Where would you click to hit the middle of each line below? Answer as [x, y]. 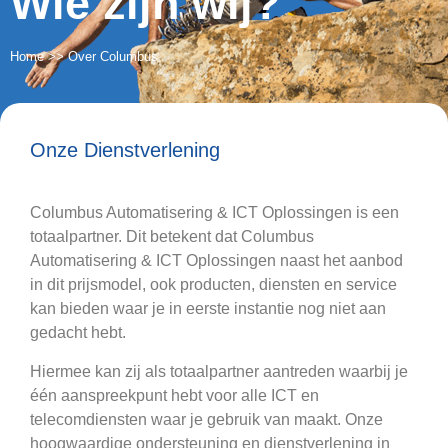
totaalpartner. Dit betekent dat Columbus [172, 237]
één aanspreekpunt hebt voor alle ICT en [174, 395]
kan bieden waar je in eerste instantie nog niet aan [208, 309]
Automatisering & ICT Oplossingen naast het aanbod [216, 261]
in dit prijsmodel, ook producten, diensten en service [213, 285]
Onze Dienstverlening [125, 149]
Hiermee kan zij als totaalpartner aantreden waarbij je [219, 371]
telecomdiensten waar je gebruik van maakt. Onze [206, 419]
